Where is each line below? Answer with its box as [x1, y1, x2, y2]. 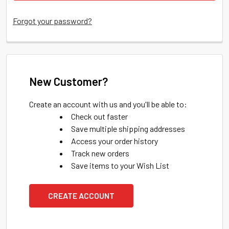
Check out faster [71, 111, 128, 121]
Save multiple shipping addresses [71, 124, 185, 133]
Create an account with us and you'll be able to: [29, 99, 187, 109]
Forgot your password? [13, 16, 92, 26]
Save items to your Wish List [71, 161, 169, 170]
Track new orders [71, 148, 129, 158]
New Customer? [29, 75, 108, 88]
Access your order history [71, 136, 158, 146]
